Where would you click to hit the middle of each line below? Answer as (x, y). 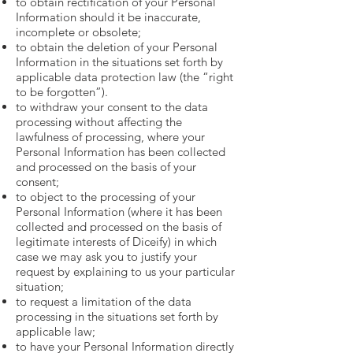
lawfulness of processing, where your (110, 137)
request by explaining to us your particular (125, 271)
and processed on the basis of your (106, 167)
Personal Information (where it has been (119, 212)
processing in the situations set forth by (117, 316)
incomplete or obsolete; (78, 32)
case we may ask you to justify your (106, 256)
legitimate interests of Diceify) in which (116, 242)
